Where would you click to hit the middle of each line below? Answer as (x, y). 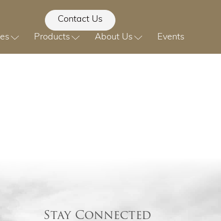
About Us (113, 37)
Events (171, 37)
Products (52, 37)
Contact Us (80, 19)
